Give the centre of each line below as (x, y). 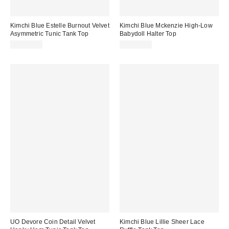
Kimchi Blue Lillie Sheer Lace (162, 222)
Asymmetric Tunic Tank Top (49, 34)
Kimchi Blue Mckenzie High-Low (166, 26)
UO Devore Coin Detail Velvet (53, 222)
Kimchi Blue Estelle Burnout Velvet (60, 26)
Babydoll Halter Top (148, 34)
